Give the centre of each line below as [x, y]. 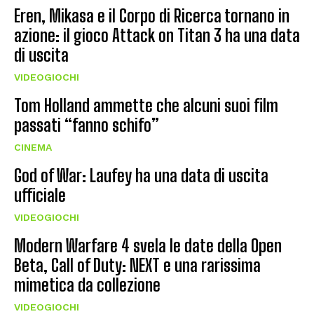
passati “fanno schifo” [87, 125]
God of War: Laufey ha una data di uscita [141, 175]
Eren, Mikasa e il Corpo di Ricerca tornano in [152, 15]
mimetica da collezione [87, 285]
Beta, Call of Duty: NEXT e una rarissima [137, 265]
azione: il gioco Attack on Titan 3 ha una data [157, 35]
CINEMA [33, 147]
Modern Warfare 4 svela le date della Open [148, 245]
